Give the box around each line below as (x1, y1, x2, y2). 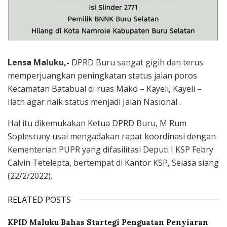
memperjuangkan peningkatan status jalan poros (8, 69, 197, 81)
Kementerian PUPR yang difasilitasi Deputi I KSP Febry (8, 143, 213, 155)
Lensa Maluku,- (8, 56, 69, 68)
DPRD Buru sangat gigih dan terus (69, 56, 203, 68)
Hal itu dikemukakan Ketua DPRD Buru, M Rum (8, 117, 186, 129)
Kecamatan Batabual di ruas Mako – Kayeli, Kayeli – (8, 83, 202, 94)
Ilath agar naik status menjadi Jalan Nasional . (8, 96, 181, 107)
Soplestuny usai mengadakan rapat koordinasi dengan (8, 130, 216, 142)
